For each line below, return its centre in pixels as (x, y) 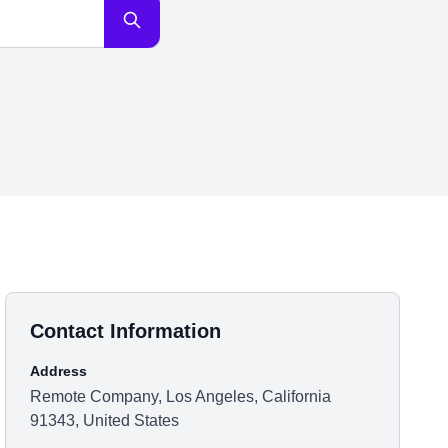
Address (59, 371)
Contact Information (126, 331)
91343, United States (105, 420)
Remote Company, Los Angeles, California (181, 396)
